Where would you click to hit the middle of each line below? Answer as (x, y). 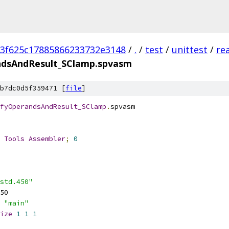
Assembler (47, 139)
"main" (16, 203)
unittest (190, 50)
